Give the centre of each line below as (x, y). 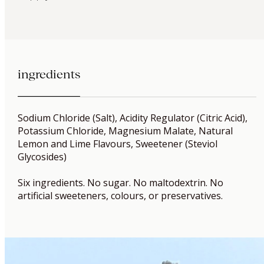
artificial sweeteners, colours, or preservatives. (120, 196)
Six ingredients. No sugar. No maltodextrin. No (120, 183)
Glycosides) (42, 157)
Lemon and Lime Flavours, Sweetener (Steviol (117, 144)
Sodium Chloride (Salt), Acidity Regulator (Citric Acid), (132, 118)
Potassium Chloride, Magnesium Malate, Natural (125, 131)
